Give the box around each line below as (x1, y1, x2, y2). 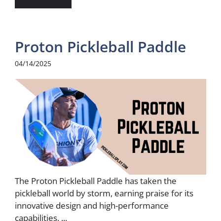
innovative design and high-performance (15, 199, 169, 211)
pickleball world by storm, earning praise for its (15, 187, 193, 199)
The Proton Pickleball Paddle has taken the (15, 175, 177, 186)
